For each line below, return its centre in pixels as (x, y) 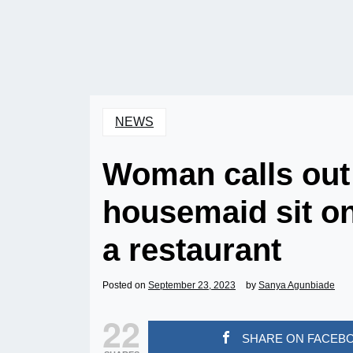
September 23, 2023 (192, 285)
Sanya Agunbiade (297, 285)
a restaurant (192, 250)
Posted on (125, 285)
